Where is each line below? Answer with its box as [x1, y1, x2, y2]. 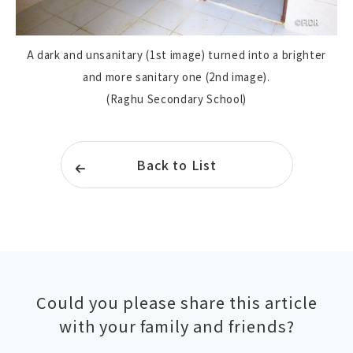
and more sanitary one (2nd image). [83, 69, 270, 84]
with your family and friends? [58, 314, 295, 337]
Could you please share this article [35, 290, 318, 314]
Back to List [136, 154, 217, 174]
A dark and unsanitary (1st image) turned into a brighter [26, 46, 327, 62]
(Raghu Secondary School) [106, 91, 247, 106]
